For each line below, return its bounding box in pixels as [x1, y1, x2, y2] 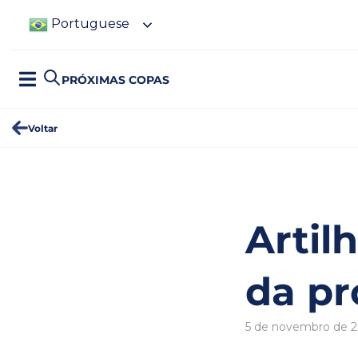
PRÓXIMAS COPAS [62, 71, 169, 87]
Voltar [28, 121, 58, 135]
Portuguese [48, 16, 129, 32]
